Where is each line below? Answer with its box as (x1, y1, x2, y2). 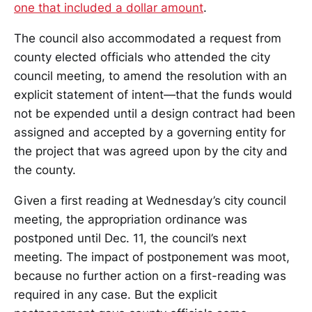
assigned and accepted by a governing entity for (14, 125, 286, 139)
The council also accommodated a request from (14, 31, 281, 45)
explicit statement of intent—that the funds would (14, 87, 292, 102)
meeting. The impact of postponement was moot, (14, 249, 290, 264)
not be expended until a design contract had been (14, 106, 295, 120)
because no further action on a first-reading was (14, 268, 286, 283)
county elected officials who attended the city (14, 49, 270, 64)
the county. (14, 162, 76, 177)
